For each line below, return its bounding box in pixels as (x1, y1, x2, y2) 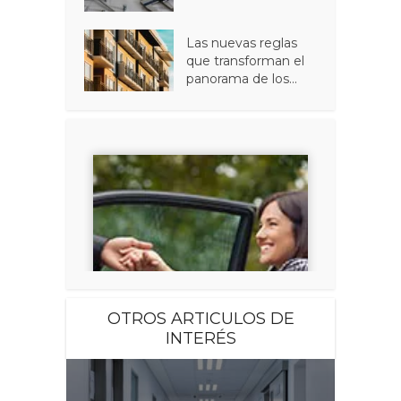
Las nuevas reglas (186, 35, 298, 52)
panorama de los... (186, 71, 298, 88)
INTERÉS (165, 328, 236, 348)
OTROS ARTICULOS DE (107, 308, 294, 328)
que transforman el (186, 53, 305, 70)
